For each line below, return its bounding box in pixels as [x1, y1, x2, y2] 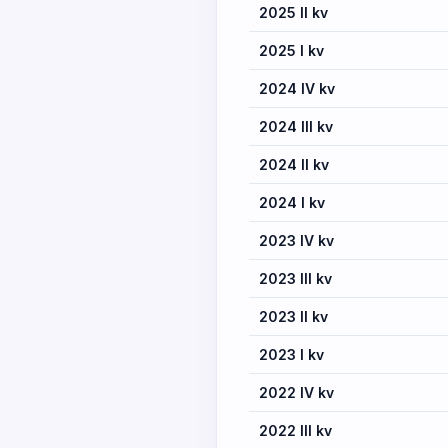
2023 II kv [259, 308, 328, 325]
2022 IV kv [259, 384, 334, 401]
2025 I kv [259, 42, 324, 59]
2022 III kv [259, 422, 332, 439]
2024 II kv [259, 156, 329, 173]
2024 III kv [259, 118, 333, 135]
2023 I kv [259, 346, 324, 363]
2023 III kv [259, 270, 332, 287]
